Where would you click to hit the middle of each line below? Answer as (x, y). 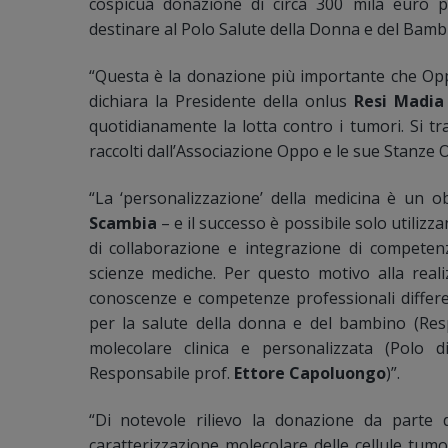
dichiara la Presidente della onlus (221, 101)
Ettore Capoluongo (309, 373)
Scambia (122, 223)
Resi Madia (398, 101)
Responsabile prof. (161, 373)
